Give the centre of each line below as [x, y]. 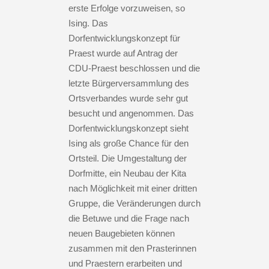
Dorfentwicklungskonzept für [124, 38]
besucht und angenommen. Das [131, 113]
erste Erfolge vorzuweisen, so [127, 8]
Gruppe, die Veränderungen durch [134, 203]
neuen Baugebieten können [122, 233]
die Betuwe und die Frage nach [129, 218]
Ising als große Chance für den [128, 143]
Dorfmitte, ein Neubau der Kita [127, 173]
